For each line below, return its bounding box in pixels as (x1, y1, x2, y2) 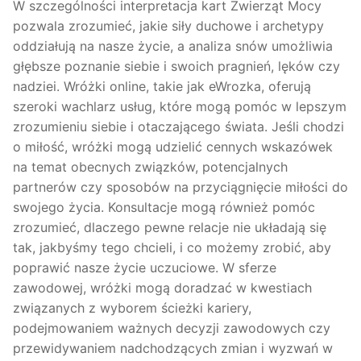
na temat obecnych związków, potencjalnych (13, 158, 288, 175)
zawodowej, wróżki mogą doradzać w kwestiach (13, 279, 312, 296)
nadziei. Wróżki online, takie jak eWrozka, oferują (13, 77, 311, 94)
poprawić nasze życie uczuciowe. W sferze (13, 259, 276, 276)
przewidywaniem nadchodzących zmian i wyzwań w (13, 339, 333, 356)
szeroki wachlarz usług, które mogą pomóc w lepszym (13, 98, 346, 114)
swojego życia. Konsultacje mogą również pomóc (13, 198, 315, 215)
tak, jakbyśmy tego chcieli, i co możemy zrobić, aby (13, 239, 331, 255)
